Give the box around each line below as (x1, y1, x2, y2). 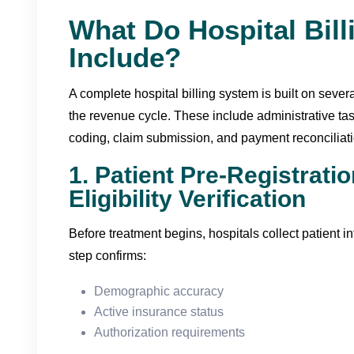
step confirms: (69, 248, 146, 262)
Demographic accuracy (94, 284, 224, 298)
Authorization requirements (94, 325, 245, 339)
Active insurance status (94, 304, 224, 318)
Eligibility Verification (69, 185, 306, 212)
